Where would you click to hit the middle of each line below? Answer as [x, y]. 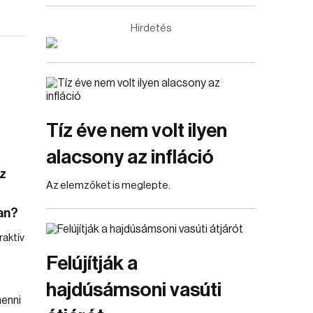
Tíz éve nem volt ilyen [137, 131]
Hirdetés [151, 28]
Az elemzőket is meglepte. [108, 185]
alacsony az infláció [130, 157]
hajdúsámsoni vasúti [134, 290]
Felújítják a [92, 263]
